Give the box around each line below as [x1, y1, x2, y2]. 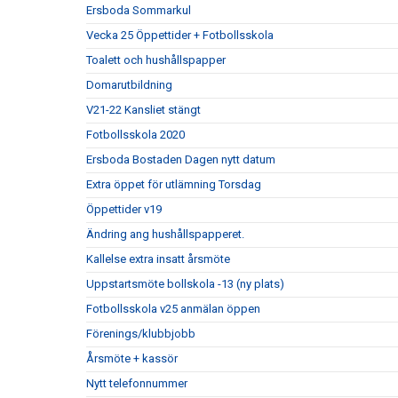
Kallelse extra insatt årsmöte [86, 252, 230, 266]
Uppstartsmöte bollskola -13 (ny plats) [86, 277, 284, 291]
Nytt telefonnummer [86, 377, 187, 390]
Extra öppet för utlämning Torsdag [86, 178, 261, 191]
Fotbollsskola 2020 [86, 128, 185, 141]
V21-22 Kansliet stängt [86, 103, 201, 116]
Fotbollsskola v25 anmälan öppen [86, 302, 260, 315]
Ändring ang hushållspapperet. [86, 227, 244, 241]
